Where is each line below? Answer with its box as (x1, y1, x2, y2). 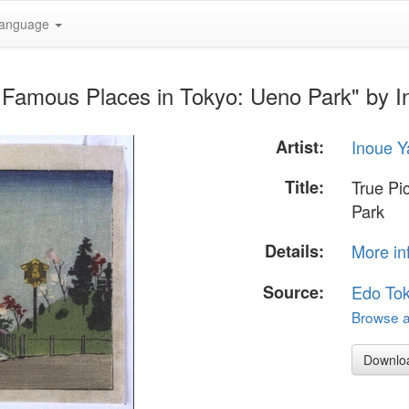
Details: (265, 239, 325, 264)
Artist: (276, 135, 325, 159)
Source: (263, 279, 325, 304)
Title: (285, 175, 325, 200)
